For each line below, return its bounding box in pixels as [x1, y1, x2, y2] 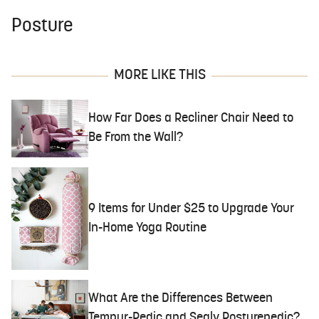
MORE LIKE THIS [113, 68, 206, 83]
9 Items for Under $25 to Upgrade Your [88, 202, 295, 216]
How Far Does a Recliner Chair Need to [88, 112, 294, 126]
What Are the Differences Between [88, 292, 273, 306]
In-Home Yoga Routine [88, 221, 207, 235]
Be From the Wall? [88, 131, 184, 145]
